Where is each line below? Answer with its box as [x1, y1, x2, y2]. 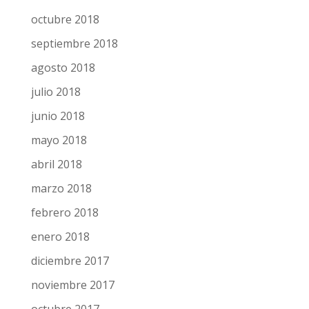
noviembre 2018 [30, 19, 114, 34]
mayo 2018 [30, 163, 86, 179]
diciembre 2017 [30, 284, 108, 300]
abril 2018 [30, 188, 81, 203]
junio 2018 [30, 139, 84, 155]
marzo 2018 [30, 212, 91, 228]
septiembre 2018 [30, 67, 117, 83]
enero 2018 [30, 260, 89, 276]
